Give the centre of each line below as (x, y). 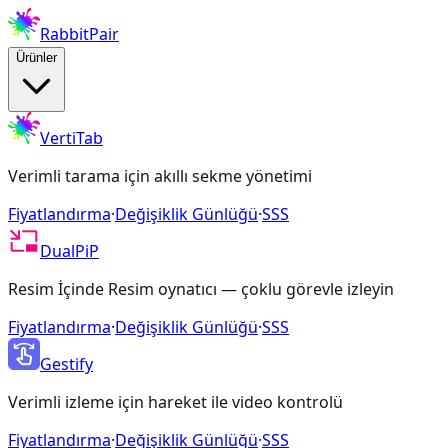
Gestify (66, 364)
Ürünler (36, 57)
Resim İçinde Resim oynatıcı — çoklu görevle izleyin (201, 289)
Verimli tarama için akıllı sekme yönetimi (160, 176)
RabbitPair (79, 34)
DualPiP (69, 251)
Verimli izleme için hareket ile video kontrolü (175, 402)
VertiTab (71, 138)
